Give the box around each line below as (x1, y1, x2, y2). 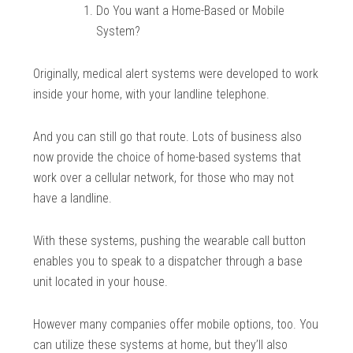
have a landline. (33, 191, 113, 206)
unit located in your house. (33, 274, 169, 290)
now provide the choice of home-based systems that (33, 150, 302, 165)
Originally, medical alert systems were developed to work (33, 66, 319, 82)
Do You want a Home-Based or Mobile (96, 3, 285, 19)
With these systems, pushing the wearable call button (33, 233, 307, 249)
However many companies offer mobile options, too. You (33, 317, 319, 333)
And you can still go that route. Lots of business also (33, 129, 303, 145)
